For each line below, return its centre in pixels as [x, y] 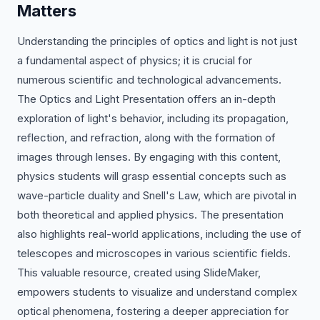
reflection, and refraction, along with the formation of [146, 137]
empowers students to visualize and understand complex [157, 292]
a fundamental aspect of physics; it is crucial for [135, 60]
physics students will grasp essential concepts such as [152, 176]
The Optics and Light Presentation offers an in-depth [146, 99]
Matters [47, 11]
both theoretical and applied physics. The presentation [150, 215]
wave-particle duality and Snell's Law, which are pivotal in [157, 195]
